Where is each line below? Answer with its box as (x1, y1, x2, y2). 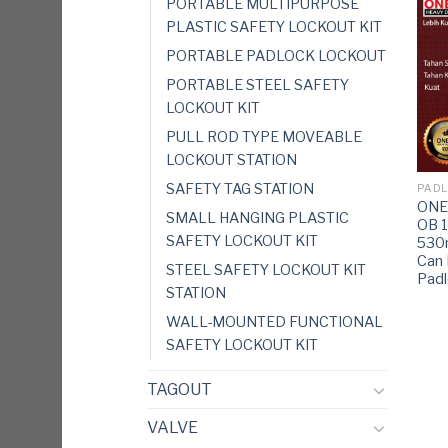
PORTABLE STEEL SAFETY (166, 76, 349, 95)
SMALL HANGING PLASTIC (166, 209, 349, 228)
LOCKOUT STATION (166, 151, 297, 170)
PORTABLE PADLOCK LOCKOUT (166, 47, 386, 66)
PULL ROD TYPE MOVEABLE (166, 128, 362, 147)
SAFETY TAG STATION (166, 180, 314, 199)
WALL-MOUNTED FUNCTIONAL (166, 313, 383, 332)
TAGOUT (147, 380, 212, 400)
